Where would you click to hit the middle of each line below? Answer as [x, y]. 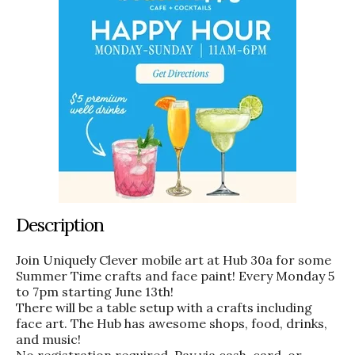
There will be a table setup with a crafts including [164, 307]
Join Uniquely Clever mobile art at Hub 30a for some [174, 260]
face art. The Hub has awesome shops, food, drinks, [172, 323]
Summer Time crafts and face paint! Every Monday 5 [175, 275]
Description [60, 224]
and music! [48, 339]
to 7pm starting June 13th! [95, 291]
